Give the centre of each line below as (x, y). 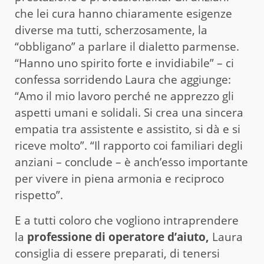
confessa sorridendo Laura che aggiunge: (123, 80)
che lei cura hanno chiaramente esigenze (123, 14)
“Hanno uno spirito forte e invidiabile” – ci (124, 63)
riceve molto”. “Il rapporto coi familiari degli (129, 146)
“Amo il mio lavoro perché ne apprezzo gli (124, 96)
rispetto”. (39, 195)
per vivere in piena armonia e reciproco (119, 179)
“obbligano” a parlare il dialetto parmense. (127, 47)
